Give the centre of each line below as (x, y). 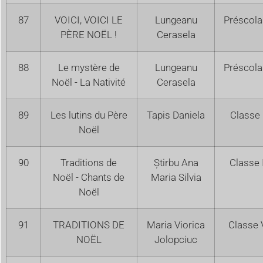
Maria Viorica (176, 225)
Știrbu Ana (176, 162)
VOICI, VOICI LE (89, 20)
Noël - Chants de (89, 177)
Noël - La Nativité (89, 82)
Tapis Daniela (176, 115)
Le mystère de (89, 67)
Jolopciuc (176, 239)
